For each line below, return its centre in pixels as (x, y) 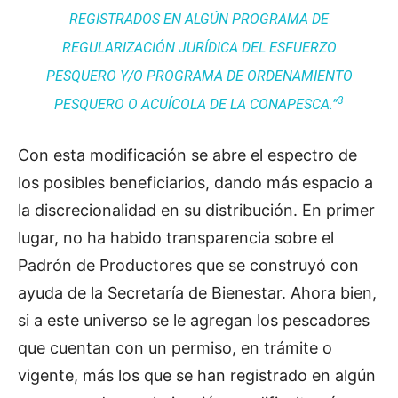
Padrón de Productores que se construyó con (188, 265)
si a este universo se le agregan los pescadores (194, 320)
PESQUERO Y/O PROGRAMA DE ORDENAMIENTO (199, 76)
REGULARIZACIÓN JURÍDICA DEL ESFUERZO (199, 48)
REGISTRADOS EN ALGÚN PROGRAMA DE (199, 19)
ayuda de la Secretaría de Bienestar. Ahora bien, (197, 293)
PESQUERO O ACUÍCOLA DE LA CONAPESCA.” (196, 104)
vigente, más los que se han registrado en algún (197, 375)
